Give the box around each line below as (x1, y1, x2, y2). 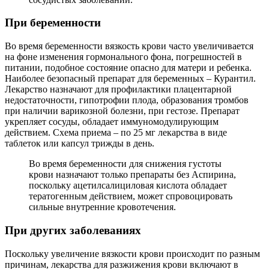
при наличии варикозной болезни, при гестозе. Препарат (5, 106, 240, 116)
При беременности (5, 16, 101, 29)
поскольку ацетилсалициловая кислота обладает (29, 180, 227, 191)
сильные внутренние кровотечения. (29, 202, 176, 213)
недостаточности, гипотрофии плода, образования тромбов (5, 95, 249, 106)
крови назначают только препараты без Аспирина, (29, 169, 236, 180)
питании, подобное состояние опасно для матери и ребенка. (5, 62, 252, 73)
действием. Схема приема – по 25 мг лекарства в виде (5, 127, 227, 138)
